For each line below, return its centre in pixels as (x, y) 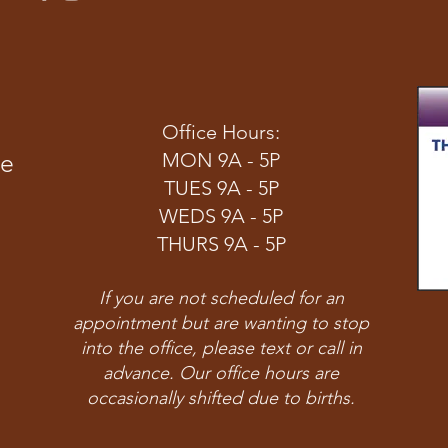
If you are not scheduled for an (221, 298)
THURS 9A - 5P (221, 244)
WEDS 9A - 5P (221, 216)
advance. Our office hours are (221, 373)
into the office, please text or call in (221, 348)
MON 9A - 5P (221, 160)
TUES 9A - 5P (221, 188)
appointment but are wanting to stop (221, 323)
